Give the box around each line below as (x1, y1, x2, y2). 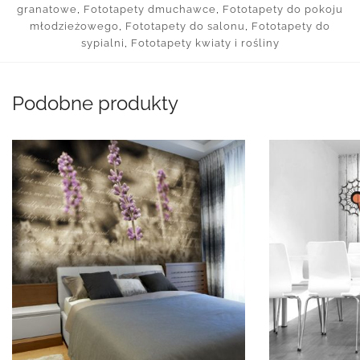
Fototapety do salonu (125, 20, 245, 33)
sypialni (80, 37, 125, 50)
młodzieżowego (30, 20, 119, 33)
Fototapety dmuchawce (84, 3, 216, 16)
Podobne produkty (12, 92, 178, 116)
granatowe (17, 3, 77, 16)
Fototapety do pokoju (223, 3, 343, 16)
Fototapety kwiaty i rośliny (130, 37, 280, 50)
